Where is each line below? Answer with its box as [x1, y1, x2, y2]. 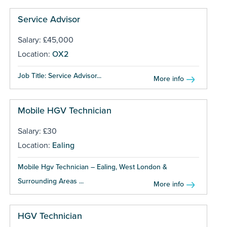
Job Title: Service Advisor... [17, 71, 101, 80]
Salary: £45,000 [17, 34, 73, 45]
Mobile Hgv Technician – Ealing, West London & [17, 162, 167, 171]
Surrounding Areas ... [17, 176, 84, 185]
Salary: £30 [17, 126, 57, 136]
